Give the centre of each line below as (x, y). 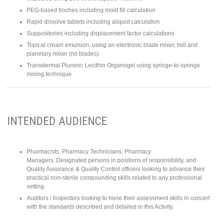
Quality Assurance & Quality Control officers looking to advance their (116, 169)
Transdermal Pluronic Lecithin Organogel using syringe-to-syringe (113, 66)
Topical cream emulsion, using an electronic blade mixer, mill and (112, 45)
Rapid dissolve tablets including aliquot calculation (93, 22)
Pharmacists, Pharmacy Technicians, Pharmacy (89, 151)
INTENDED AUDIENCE (57, 121)
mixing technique (49, 74)
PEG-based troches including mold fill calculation (91, 10)
